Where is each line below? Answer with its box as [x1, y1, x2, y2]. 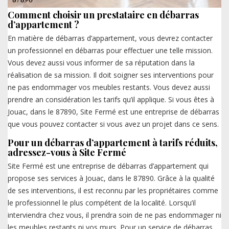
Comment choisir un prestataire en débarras [8, 9, 199, 21]
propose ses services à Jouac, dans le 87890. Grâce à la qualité [8, 173, 215, 184]
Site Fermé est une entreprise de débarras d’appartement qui [8, 161, 209, 171]
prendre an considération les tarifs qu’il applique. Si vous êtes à [8, 95, 214, 105]
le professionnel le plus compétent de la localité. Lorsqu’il [8, 198, 196, 208]
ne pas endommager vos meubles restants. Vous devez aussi [8, 82, 210, 93]
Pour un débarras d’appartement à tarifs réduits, [8, 136, 218, 149]
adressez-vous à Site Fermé [8, 146, 126, 159]
